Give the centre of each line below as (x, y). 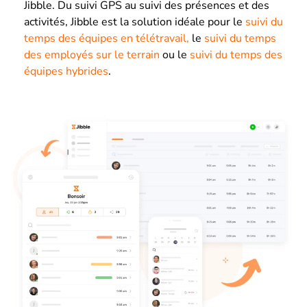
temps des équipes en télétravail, (107, 39)
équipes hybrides (66, 72)
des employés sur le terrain (92, 55)
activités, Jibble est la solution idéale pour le (133, 22)
